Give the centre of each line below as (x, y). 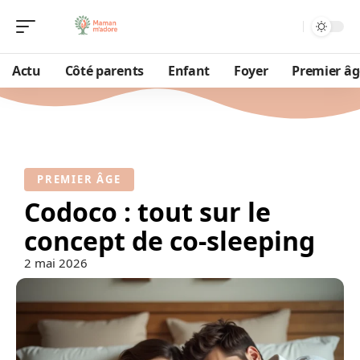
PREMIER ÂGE (79, 179)
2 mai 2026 (56, 263)
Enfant (188, 71)
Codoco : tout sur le (147, 212)
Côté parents (104, 71)
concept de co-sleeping (170, 241)
